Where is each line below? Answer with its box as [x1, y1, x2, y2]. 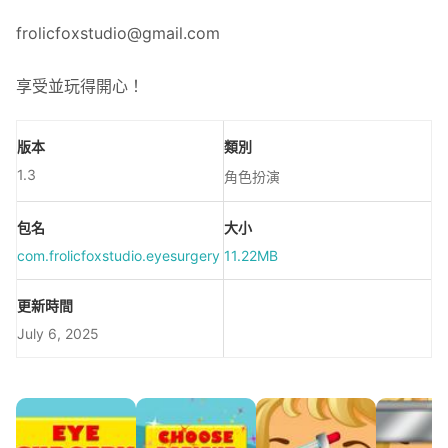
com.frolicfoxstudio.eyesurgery [17, 247, 220, 264]
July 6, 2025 [17, 325, 99, 342]
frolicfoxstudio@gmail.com [16, 23, 220, 43]
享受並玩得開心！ [16, 76, 144, 96]
